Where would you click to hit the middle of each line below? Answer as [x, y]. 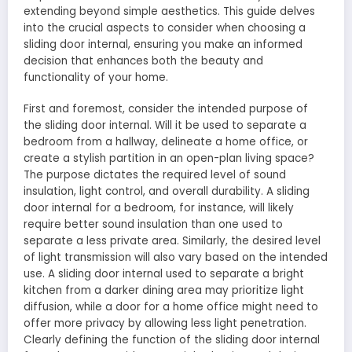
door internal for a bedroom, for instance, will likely [159, 208]
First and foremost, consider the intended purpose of [166, 109]
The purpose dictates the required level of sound [155, 175]
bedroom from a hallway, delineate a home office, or [166, 142]
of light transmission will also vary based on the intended [176, 258]
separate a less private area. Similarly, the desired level [172, 241]
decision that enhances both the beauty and [143, 60]
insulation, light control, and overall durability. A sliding [167, 192]
